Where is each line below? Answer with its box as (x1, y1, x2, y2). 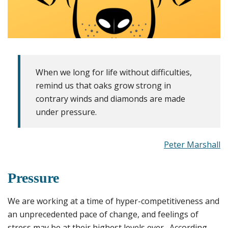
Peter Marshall (164, 139, 220, 151)
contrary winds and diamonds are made (36, 93, 185, 105)
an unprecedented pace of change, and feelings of (8, 209, 198, 220)
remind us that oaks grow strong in (36, 80, 171, 92)
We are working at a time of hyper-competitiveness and (8, 195, 219, 207)
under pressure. (36, 106, 97, 118)
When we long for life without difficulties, (36, 67, 192, 78)
